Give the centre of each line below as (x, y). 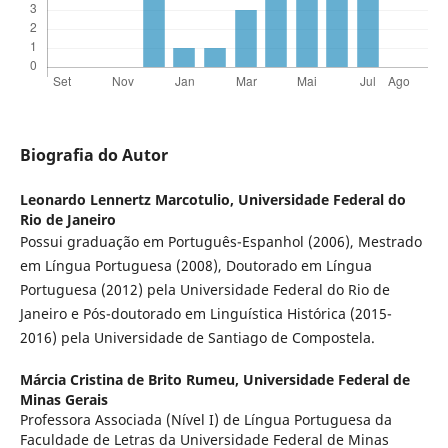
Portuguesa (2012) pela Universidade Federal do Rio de (204, 290)
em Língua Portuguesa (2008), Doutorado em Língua (195, 266)
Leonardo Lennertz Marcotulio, (128, 200)
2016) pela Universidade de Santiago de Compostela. (197, 338)
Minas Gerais (63, 400)
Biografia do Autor (93, 155)
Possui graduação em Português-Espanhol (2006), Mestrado (220, 242)
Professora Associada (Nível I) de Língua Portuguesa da (205, 420)
